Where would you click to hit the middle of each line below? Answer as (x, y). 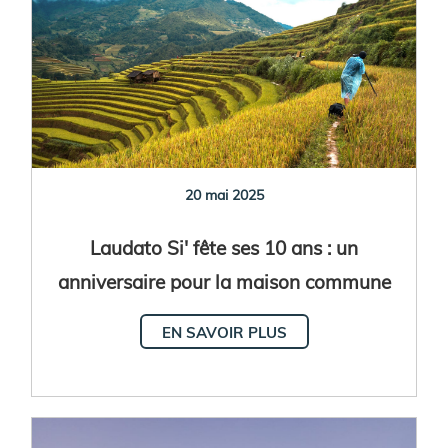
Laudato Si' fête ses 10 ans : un (224, 247)
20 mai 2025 (224, 195)
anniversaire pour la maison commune (224, 281)
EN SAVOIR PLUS (224, 332)
